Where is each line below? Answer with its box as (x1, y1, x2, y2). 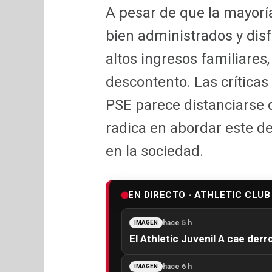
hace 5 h (163, 219, 192, 228)
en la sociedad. (106, 143, 203, 160)
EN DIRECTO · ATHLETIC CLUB (128, 189, 271, 201)
